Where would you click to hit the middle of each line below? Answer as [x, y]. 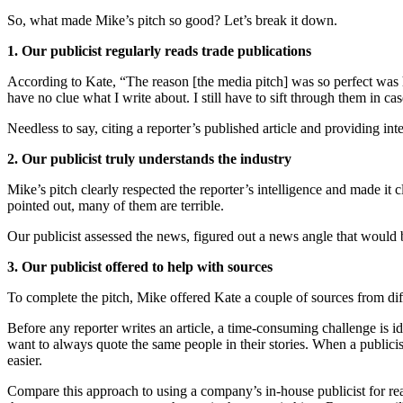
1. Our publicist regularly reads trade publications [159, 51]
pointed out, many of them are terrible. [116, 206]
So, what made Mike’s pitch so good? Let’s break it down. [172, 21]
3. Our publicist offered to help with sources [140, 267]
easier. [25, 361]
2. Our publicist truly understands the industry [149, 159]
